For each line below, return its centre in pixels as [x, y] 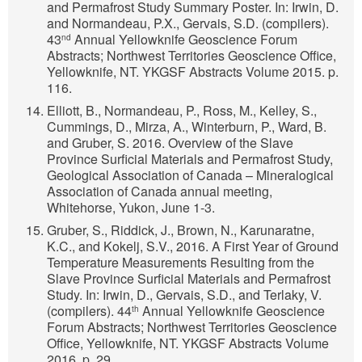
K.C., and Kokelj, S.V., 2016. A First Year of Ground [193, 246]
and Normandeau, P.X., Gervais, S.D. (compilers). [188, 23]
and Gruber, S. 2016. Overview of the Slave [170, 143]
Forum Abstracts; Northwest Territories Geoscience [192, 327]
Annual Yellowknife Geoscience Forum [184, 40]
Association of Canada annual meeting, [160, 192]
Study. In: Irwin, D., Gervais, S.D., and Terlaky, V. [184, 295]
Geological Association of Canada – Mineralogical [190, 175]
